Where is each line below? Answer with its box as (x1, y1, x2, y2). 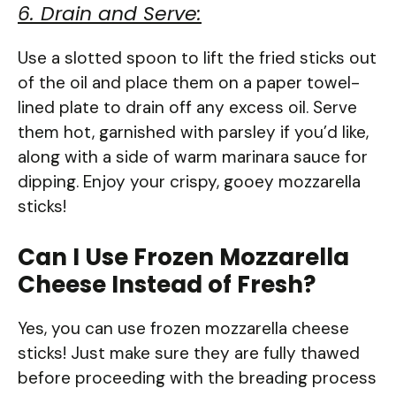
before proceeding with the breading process (18, 367, 377, 390)
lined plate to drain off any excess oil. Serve (18, 95, 357, 118)
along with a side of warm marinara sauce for (18, 145, 368, 168)
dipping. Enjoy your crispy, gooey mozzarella (18, 170, 361, 193)
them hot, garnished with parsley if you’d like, (18, 120, 369, 143)
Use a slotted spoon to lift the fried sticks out (18, 46, 377, 69)
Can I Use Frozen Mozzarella (18, 241, 349, 274)
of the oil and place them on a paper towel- (18, 71, 360, 94)
